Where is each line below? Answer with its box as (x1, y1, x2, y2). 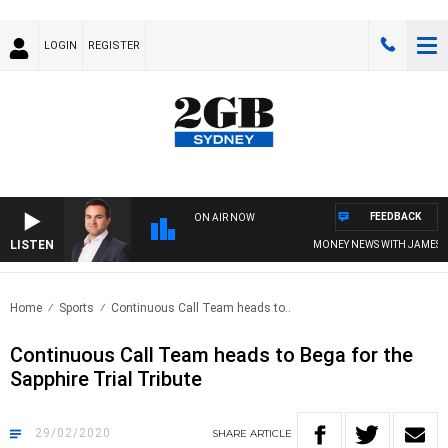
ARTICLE (250, 427, 292, 441)
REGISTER (88, 39, 140, 52)
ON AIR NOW (194, 212, 255, 224)
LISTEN (10, 238, 54, 253)
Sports (59, 301, 94, 316)
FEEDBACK (370, 211, 421, 223)
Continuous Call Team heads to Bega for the (10, 343, 413, 368)
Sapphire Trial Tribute (10, 367, 202, 392)
